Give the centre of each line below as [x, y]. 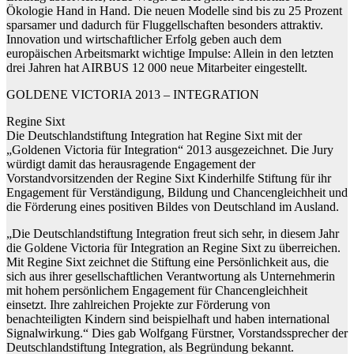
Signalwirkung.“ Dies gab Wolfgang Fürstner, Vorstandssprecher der [177, 333]
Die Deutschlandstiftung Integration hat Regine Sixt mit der [154, 135]
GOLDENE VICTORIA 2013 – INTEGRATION [133, 94]
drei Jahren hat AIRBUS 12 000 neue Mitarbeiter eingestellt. [157, 67]
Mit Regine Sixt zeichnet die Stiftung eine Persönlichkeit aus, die [168, 262]
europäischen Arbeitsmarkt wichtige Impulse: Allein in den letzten [170, 53]
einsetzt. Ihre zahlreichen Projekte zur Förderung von [138, 304]
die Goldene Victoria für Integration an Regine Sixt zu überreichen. [173, 247]
